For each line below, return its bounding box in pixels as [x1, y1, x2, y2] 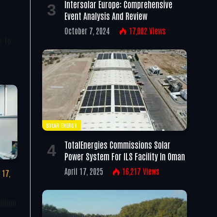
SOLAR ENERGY [46, 122, 77, 129]
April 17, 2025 [64, 166, 103, 176]
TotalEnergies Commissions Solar [64, 139, 170, 150]
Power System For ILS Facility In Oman [64, 150, 185, 162]
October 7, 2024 [64, 25, 110, 35]
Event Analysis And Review [64, 9, 147, 21]
